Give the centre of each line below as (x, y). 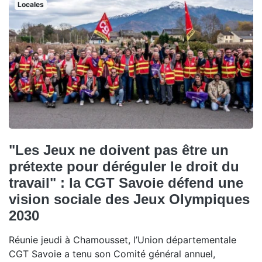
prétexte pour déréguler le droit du (124, 166)
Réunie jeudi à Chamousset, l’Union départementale (123, 239)
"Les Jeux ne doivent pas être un (119, 150)
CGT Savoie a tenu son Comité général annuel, (112, 254)
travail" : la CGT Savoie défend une (126, 182)
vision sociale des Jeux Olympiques (129, 199)
